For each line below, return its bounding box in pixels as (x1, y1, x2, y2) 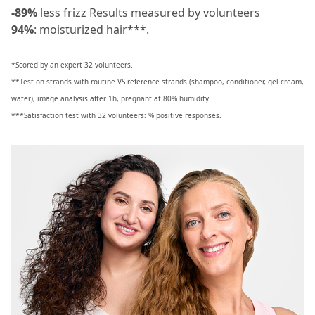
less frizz (40, 5, 89, 20)
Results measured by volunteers (89, 5, 260, 20)
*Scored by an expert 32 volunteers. (11, 60, 133, 70)
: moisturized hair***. (34, 22, 149, 37)
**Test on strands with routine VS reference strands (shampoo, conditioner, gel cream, (11, 77, 304, 86)
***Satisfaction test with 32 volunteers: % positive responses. (11, 110, 221, 120)
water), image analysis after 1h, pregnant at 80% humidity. (11, 94, 211, 103)
